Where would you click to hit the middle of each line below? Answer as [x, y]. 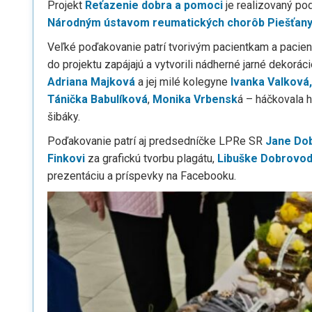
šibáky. [64, 117]
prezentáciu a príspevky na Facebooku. [142, 176]
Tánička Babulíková [97, 99]
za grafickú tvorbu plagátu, [151, 158]
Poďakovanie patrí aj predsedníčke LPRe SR [156, 141]
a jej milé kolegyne [183, 82]
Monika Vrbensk [195, 99]
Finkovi [66, 158]
